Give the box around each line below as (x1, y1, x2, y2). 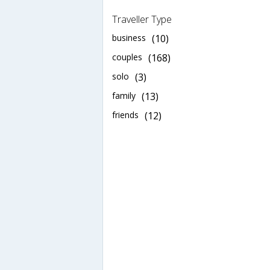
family (112, 90, 136, 102)
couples (112, 51, 142, 63)
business (112, 32, 146, 44)
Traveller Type (112, 13, 172, 27)
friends (112, 109, 139, 121)
